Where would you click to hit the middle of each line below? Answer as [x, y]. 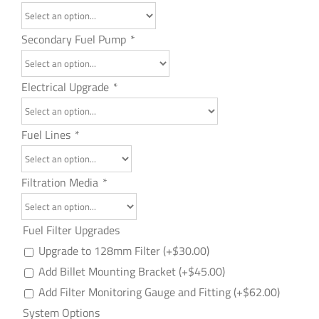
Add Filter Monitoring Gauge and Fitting [136, 292]
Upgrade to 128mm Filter [101, 251]
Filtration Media [61, 182]
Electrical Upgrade [67, 87]
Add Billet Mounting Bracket [109, 271]
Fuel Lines [47, 135]
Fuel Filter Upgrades [71, 230]
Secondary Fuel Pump [75, 39]
